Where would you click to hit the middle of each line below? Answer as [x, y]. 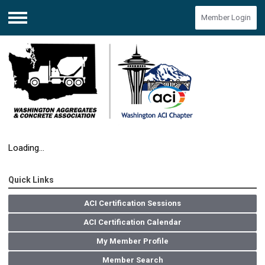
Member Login [226, 17]
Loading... [26, 148]
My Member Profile [132, 241]
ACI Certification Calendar [132, 222]
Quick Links [31, 180]
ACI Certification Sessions [132, 203]
